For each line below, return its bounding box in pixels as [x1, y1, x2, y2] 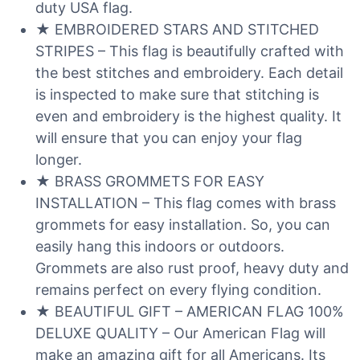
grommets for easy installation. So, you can [35, 216, 330, 233]
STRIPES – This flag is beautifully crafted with [35, 43, 344, 59]
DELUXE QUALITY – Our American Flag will [35, 325, 325, 342]
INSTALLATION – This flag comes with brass [35, 194, 336, 211]
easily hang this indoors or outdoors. [35, 238, 284, 255]
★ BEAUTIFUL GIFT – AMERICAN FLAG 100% [35, 303, 344, 320]
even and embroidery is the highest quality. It [35, 108, 342, 125]
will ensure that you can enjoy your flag [35, 129, 302, 146]
